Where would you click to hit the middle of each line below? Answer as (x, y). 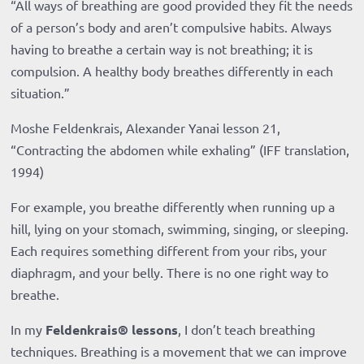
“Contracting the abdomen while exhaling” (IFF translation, (180, 150)
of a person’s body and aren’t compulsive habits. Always (171, 27)
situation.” (41, 93)
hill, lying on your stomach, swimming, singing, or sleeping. (180, 229)
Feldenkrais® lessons (112, 330)
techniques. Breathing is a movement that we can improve (179, 351)
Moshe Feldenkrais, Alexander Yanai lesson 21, (146, 128)
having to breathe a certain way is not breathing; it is (162, 49)
